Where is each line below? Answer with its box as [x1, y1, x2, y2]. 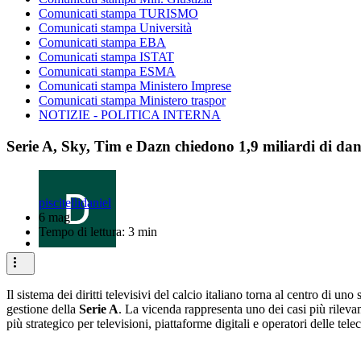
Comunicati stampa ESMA [39, 64, 176, 78]
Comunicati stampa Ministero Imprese [39, 79, 231, 93]
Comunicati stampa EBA [39, 35, 166, 49]
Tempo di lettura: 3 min [39, 225, 157, 239]
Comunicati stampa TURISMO [39, 6, 198, 20]
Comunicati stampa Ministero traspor [39, 93, 226, 107]
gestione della [6, 302, 79, 317]
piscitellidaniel [39, 196, 111, 210]
